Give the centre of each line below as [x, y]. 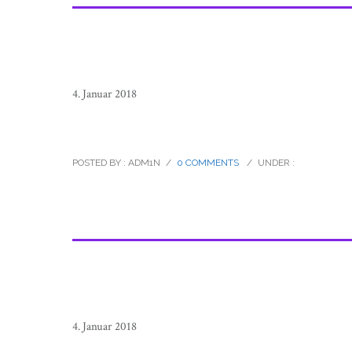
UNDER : [276, 163]
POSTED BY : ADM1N [116, 163]
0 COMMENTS [208, 163]
